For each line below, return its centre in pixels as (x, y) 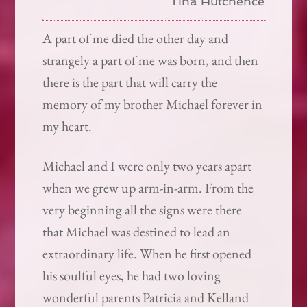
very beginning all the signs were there (143, 210)
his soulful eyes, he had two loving (132, 276)
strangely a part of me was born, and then (151, 61)
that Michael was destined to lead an (137, 232)
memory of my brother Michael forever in (153, 105)
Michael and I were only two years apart (147, 166)
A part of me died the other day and (136, 39)
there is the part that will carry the (130, 83)
